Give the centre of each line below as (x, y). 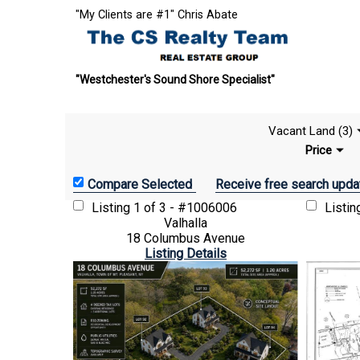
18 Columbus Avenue (186, 238)
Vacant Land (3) (310, 131)
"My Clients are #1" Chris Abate (157, 15)
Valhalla (186, 223)
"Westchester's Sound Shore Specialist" (175, 79)
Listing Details (186, 254)
